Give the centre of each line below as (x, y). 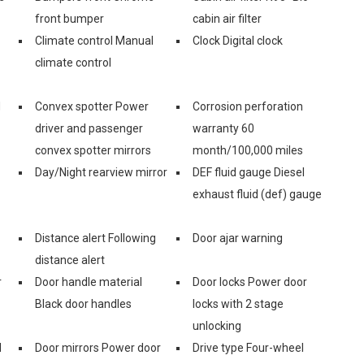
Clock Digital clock (238, 40)
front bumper (69, 18)
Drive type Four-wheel (248, 347)
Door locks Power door (250, 282)
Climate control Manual (94, 40)
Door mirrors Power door (98, 347)
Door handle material (89, 282)
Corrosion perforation (248, 106)
